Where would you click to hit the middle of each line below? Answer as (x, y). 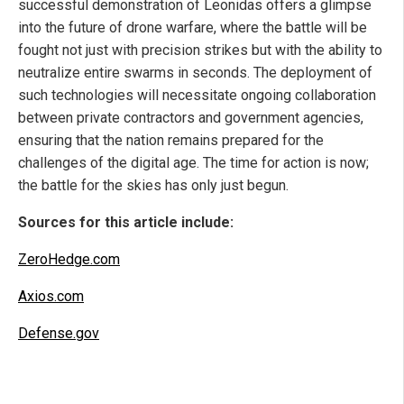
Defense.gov (59, 334)
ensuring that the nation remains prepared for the (171, 141)
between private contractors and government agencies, (191, 118)
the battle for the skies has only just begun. (153, 186)
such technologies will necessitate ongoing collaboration (197, 96)
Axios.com (51, 297)
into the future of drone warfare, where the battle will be (193, 28)
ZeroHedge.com (69, 260)
